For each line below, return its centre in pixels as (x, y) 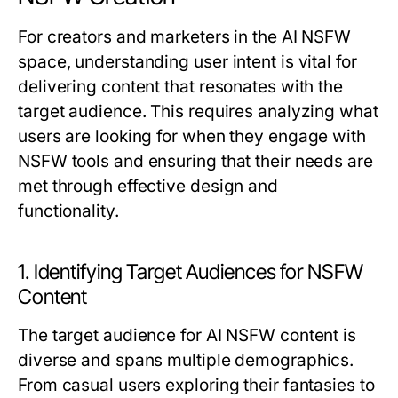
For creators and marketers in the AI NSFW (185, 37)
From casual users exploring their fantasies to (196, 386)
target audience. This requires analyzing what (198, 112)
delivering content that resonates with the (181, 87)
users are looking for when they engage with (192, 137)
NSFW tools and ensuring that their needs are (195, 162)
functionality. (68, 211)
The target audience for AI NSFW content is (187, 336)
